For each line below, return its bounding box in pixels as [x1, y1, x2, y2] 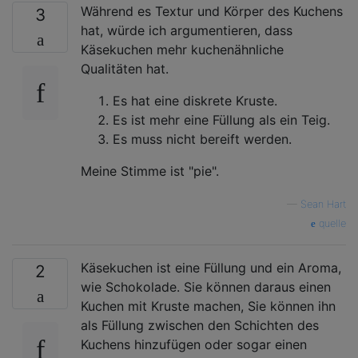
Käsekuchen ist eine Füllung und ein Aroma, [81, 259, 341, 276]
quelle [316, 217, 346, 229]
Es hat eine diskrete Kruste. [113, 92, 277, 109]
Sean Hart [300, 197, 346, 210]
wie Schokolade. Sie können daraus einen [81, 278, 331, 295]
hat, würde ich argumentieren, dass [81, 22, 292, 38]
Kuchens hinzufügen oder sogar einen [81, 336, 307, 352]
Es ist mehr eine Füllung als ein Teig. [113, 111, 330, 128]
